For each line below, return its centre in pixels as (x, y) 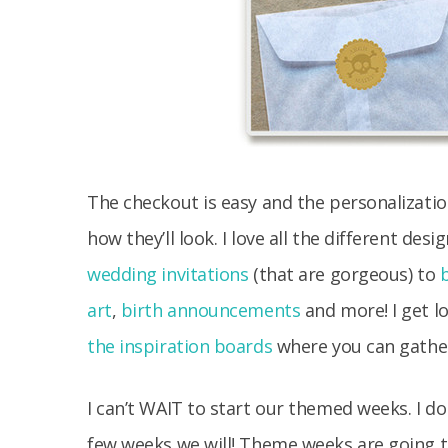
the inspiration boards (180, 346)
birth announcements (210, 310)
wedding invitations (168, 274)
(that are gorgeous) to (344, 274)
